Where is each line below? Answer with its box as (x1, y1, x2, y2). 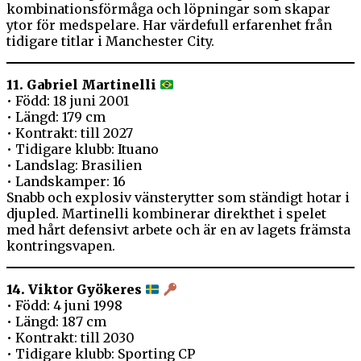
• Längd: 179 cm (6, 109, 106, 126)
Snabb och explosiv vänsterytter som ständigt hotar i (6, 189, 350, 206)
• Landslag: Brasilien (6, 157, 142, 174)
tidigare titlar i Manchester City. (6, 33, 214, 50)
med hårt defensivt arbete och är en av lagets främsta (6, 222, 351, 239)
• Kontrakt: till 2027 (6, 125, 133, 142)
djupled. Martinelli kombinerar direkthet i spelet (6, 205, 326, 222)
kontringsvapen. (6, 238, 115, 255)
